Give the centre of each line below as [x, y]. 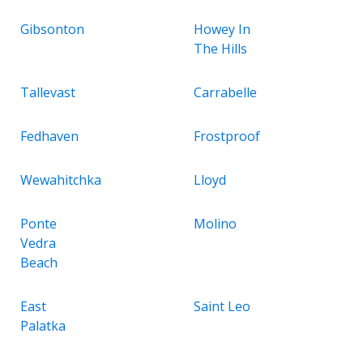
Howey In [222, 29]
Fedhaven [49, 136]
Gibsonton [52, 29]
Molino [215, 223]
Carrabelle [225, 92]
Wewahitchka [61, 179]
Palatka [43, 325]
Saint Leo [222, 306]
